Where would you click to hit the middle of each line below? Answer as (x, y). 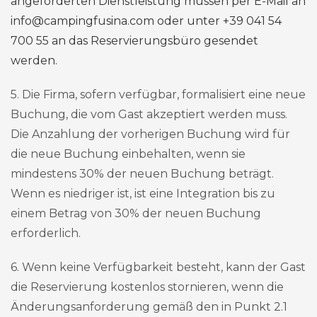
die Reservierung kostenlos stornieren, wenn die (147, 287)
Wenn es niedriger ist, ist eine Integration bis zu (143, 194)
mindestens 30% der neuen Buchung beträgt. (142, 174)
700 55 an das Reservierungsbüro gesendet (134, 41)
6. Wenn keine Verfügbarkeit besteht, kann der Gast (158, 267)
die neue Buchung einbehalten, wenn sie (128, 154)
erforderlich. (46, 233)
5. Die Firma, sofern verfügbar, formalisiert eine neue (158, 94)
